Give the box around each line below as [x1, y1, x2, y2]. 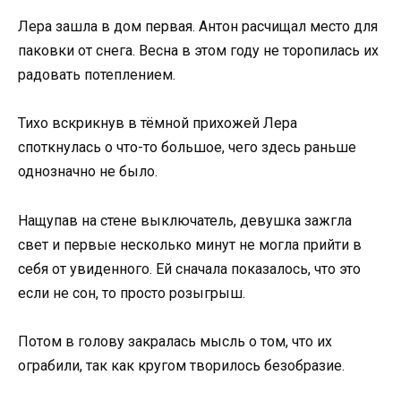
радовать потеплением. [18, 66, 175, 84]
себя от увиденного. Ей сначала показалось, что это [18, 260, 361, 277]
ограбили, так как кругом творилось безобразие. [18, 356, 345, 374]
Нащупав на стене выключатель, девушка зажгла [18, 211, 352, 229]
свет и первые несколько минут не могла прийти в [18, 235, 362, 253]
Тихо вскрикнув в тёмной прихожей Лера [18, 115, 297, 132]
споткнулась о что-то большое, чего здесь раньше [18, 139, 356, 157]
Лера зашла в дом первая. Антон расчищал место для [18, 18, 378, 36]
